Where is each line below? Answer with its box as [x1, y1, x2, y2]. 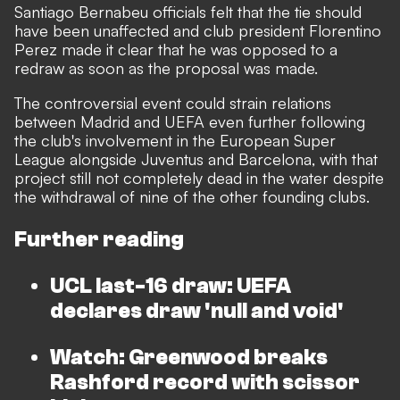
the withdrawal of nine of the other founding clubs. [14, 187, 370, 206]
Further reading [14, 228, 184, 252]
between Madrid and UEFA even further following [14, 112, 365, 131]
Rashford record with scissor [50, 371, 360, 395]
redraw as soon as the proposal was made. [14, 58, 318, 78]
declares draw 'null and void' [50, 299, 344, 323]
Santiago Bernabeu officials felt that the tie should [14, 2, 362, 21]
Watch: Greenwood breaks [50, 346, 328, 370]
